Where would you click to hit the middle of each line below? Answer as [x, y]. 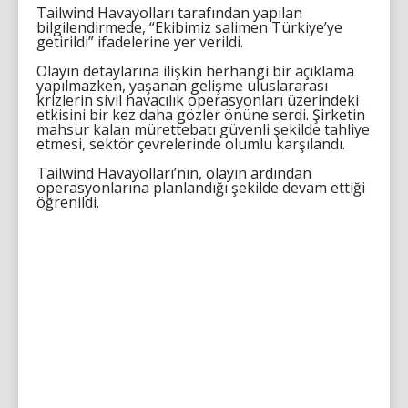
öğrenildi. [68, 202]
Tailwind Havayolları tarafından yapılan [169, 12]
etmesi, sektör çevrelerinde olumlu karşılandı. [191, 143]
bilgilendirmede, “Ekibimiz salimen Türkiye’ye [189, 27]
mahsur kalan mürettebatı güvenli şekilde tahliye [203, 129]
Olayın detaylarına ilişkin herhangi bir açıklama [195, 71]
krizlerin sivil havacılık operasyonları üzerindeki [198, 100]
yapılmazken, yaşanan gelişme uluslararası [182, 85]
